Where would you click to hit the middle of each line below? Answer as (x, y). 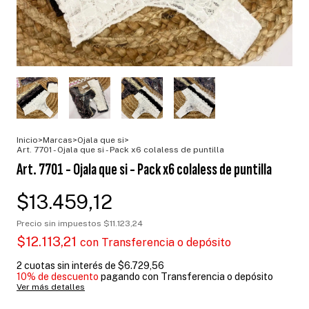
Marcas (58, 140)
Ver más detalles (51, 287)
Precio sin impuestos (60, 223)
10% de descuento (58, 276)
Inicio (27, 140)
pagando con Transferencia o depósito (186, 276)
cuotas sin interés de (71, 265)
